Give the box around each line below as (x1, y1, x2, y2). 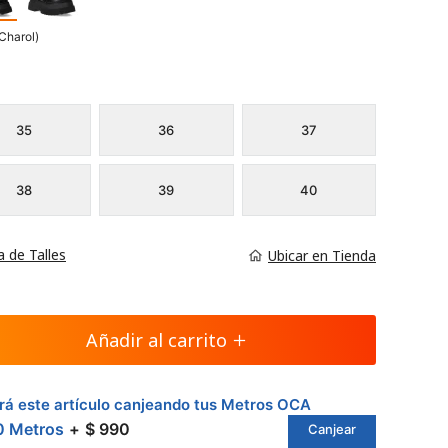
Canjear (308, 421, 356, 437)
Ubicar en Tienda (268, 245, 376, 265)
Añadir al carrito (86, 328, 227, 352)
